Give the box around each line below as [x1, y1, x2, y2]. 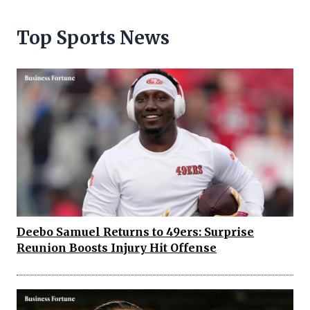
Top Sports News [17, 26, 170, 50]
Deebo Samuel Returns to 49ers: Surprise [17, 224, 254, 239]
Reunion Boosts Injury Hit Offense [17, 240, 217, 255]
